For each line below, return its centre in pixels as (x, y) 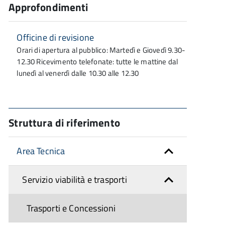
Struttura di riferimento (64, 123)
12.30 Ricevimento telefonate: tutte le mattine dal (97, 62)
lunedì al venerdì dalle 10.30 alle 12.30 (78, 73)
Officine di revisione (55, 37)
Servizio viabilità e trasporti (75, 180)
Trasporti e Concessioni (71, 208)
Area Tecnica (41, 151)
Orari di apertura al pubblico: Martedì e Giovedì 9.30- (101, 50)
